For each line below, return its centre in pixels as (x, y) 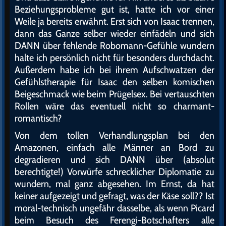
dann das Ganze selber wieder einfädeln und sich (115, 34)
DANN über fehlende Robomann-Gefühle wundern (115, 46)
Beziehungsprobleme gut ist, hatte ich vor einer (115, 9)
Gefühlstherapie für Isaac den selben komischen (115, 82)
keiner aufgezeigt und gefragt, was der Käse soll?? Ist (115, 196)
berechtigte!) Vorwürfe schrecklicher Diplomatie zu (115, 172)
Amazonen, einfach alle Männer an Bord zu (115, 148)
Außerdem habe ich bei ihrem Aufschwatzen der (115, 70)
